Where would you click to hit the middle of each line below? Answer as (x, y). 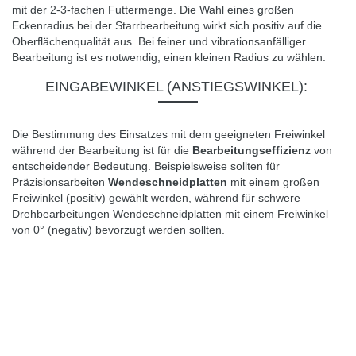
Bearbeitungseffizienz (252, 150)
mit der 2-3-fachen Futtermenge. (94, 9)
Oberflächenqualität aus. (74, 41)
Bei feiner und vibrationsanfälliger (222, 41)
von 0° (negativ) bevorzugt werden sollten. (118, 229)
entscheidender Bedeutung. (81, 166)
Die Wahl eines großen (237, 9)
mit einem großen (273, 182)
